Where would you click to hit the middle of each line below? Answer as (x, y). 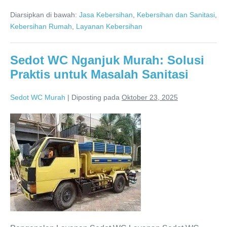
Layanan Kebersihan (109, 26)
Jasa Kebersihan (106, 15)
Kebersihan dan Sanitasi (176, 15)
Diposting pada (96, 97)
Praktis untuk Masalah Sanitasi (99, 74)
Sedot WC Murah (38, 97)
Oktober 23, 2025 (150, 97)
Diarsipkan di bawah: (44, 15)
